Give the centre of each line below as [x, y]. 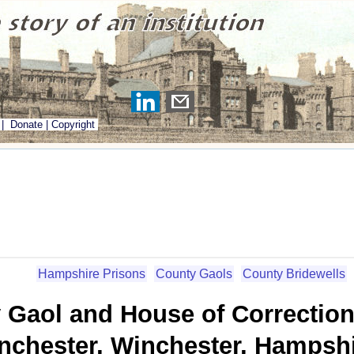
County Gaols [194, 273]
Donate [26, 124]
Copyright [73, 124]
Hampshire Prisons [91, 273]
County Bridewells [294, 273]
